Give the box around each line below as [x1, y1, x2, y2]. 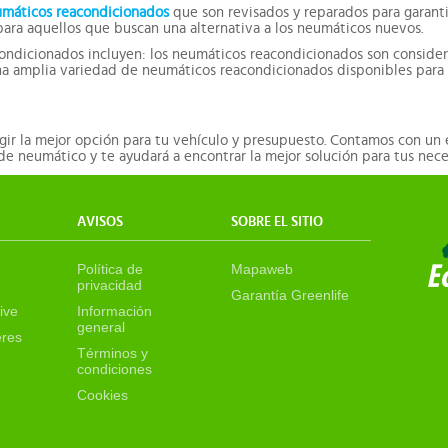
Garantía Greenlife [231, 287, 350, 304]
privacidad [77, 277, 143, 294]
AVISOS [77, 215, 124, 230]
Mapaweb [231, 261, 294, 278]
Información [77, 303, 153, 320]
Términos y [77, 345, 149, 362]
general [77, 319, 126, 336]
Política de [77, 261, 144, 278]
